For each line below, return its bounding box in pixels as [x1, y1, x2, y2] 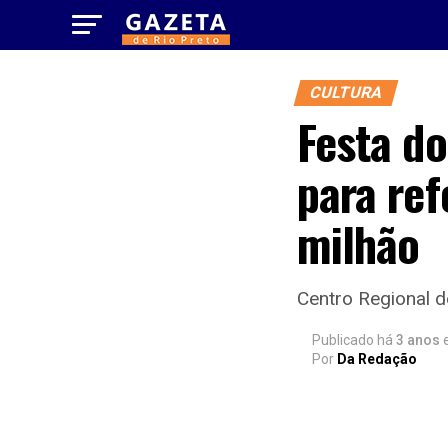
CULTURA [307, 83, 385, 102]
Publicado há [312, 332, 393, 348]
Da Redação [337, 351, 417, 367]
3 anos [396, 332, 440, 348]
